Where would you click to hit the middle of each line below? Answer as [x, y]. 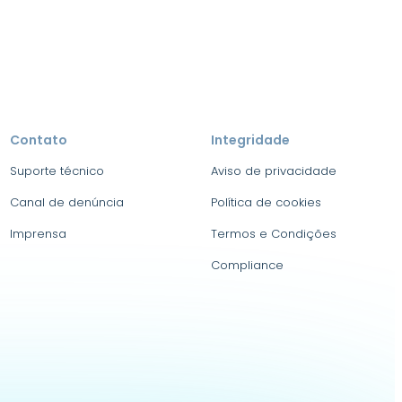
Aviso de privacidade [274, 171]
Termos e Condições [274, 234]
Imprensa [38, 234]
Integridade [251, 140]
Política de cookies [267, 202]
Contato [38, 140]
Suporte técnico [57, 171]
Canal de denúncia [66, 202]
